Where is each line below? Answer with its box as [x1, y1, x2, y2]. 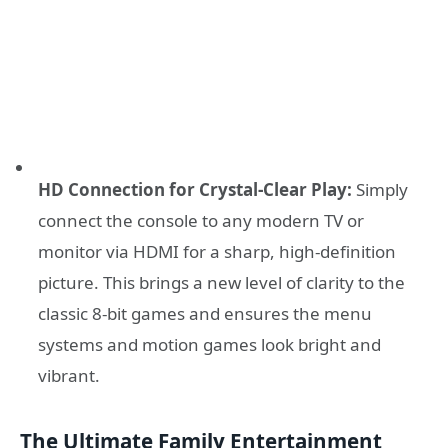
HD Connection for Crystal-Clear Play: [38, 177, 352, 201]
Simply [352, 177, 408, 201]
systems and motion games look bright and [38, 332, 381, 356]
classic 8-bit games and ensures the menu [38, 301, 372, 325]
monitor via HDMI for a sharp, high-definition [38, 239, 396, 263]
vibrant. [38, 363, 100, 387]
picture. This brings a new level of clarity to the [38, 270, 405, 294]
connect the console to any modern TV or [38, 208, 364, 232]
